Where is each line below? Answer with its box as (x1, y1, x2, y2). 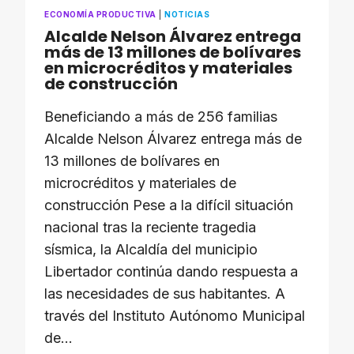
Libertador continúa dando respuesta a (44, 263, 298, 280)
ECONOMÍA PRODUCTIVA (44, 9, 156, 19)
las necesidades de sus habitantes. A (44, 285, 285, 302)
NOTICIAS (164, 9, 209, 19)
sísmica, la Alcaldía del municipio (44, 241, 258, 258)
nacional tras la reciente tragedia (44, 219, 256, 235)
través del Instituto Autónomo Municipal (44, 307, 305, 324)
